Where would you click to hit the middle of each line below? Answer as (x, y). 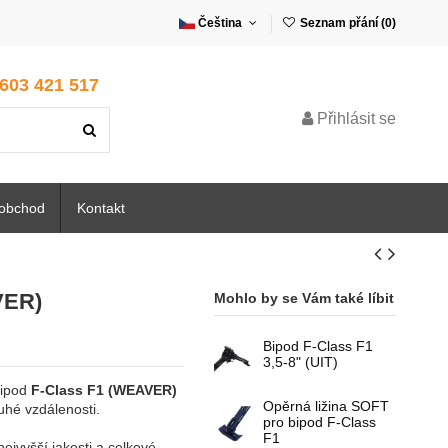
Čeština (220, 23)
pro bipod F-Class (319, 422)
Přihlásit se (356, 118)
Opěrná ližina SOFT (325, 406)
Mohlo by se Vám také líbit (304, 298)
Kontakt (101, 208)
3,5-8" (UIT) (300, 362)
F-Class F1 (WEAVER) (104, 390)
